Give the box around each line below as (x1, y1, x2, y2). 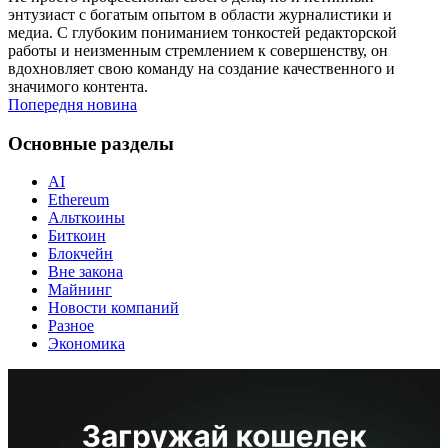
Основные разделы (8, 132, 174, 154)
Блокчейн (48, 245, 113, 263)
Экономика (48, 335, 125, 353)
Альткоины (48, 209, 125, 227)
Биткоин (48, 227, 106, 245)
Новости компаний (48, 299, 179, 317)
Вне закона (48, 263, 123, 281)
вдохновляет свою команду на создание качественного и (8, 60, 395, 78)
